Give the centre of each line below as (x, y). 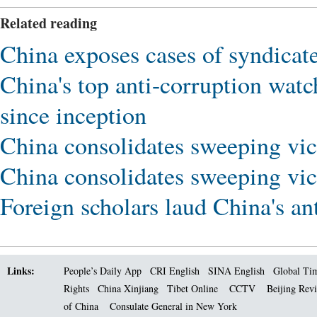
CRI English (175, 271)
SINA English (236, 271)
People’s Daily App (103, 271)
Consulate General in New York (173, 306)
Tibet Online (192, 288)
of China (81, 306)
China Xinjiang (128, 288)
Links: (21, 271)
